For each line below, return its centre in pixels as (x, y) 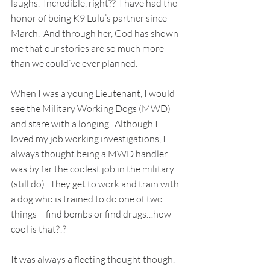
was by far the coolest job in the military (93, 169)
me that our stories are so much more (88, 49)
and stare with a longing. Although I (85, 124)
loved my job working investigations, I (89, 139)
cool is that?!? (39, 229)
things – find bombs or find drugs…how (92, 214)
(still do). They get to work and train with (96, 184)
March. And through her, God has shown (96, 33)
